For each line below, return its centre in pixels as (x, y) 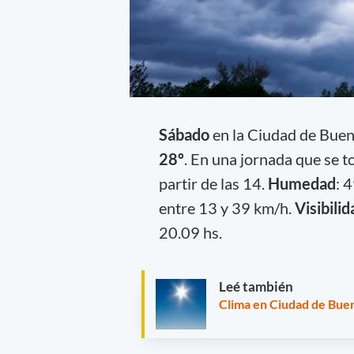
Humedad (301, 183)
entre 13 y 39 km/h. (225, 207)
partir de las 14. (213, 183)
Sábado (185, 134)
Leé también (256, 287)
